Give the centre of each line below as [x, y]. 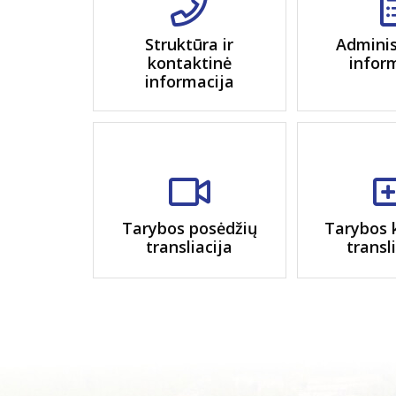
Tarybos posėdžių [189, 228]
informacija [189, 81]
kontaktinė [189, 63]
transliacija [190, 246]
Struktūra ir [190, 44]
